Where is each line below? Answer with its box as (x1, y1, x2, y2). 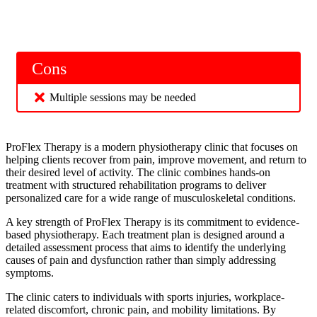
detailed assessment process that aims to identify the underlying (6, 241, 286, 253)
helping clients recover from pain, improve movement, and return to (6, 153, 306, 166)
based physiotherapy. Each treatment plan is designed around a (6, 228, 284, 241)
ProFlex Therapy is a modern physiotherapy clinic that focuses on (6, 140, 298, 153)
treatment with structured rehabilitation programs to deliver (6, 178, 266, 191)
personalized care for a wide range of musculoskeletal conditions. (6, 191, 296, 204)
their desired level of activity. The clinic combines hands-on (6, 166, 270, 178)
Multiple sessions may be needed (50, 91, 196, 103)
